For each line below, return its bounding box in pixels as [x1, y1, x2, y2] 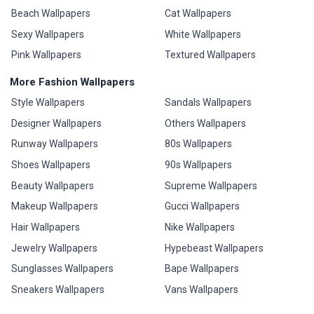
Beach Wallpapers [11, 7, 91, 19]
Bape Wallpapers [164, 263, 239, 275]
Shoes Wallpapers [11, 158, 91, 170]
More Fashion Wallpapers [10, 75, 135, 88]
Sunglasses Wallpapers [11, 263, 114, 275]
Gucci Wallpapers [164, 200, 240, 212]
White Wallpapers [164, 28, 241, 40]
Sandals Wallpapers [164, 96, 252, 108]
